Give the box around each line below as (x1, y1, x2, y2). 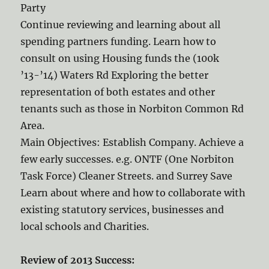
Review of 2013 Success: (20, 254, 135, 266)
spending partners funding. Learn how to (20, 35, 217, 47)
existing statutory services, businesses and (20, 204, 225, 216)
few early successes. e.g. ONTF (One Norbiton (20, 153, 235, 165)
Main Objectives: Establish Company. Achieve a (20, 136, 244, 148)
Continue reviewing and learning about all (20, 19, 221, 31)
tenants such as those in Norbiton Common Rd (20, 103, 244, 115)
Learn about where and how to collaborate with (20, 187, 246, 199)
